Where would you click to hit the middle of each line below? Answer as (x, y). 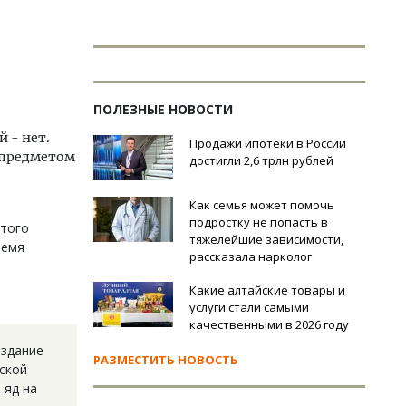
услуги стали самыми (249, 307)
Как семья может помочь (262, 205)
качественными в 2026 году (269, 324)
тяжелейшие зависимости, (266, 239)
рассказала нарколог (251, 256)
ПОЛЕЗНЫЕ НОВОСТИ (163, 109)
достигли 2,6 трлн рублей (261, 160)
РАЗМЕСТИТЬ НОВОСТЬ (166, 360)
